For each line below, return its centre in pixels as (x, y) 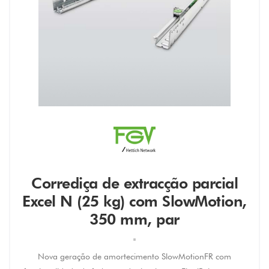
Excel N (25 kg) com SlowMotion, (134, 201)
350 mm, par (134, 219)
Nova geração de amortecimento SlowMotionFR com (134, 256)
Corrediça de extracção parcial (134, 183)
